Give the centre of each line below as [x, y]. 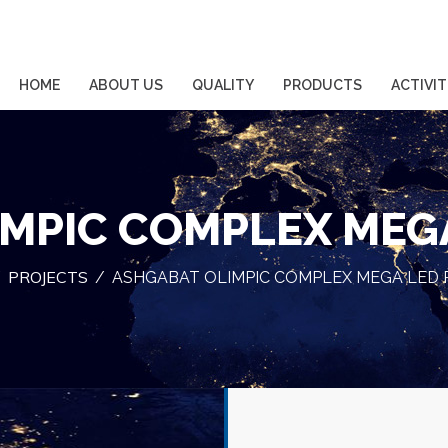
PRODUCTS [322, 85]
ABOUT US [126, 85]
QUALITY [223, 85]
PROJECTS [47, 277]
